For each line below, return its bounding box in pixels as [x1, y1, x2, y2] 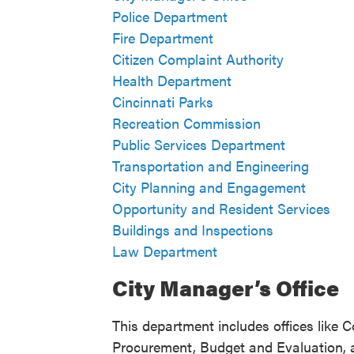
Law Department [112, 241, 217, 262]
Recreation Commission [112, 113, 261, 134]
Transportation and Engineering [112, 156, 309, 176]
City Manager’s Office [112, 273, 344, 303]
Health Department [112, 70, 232, 91]
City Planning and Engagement [112, 177, 306, 198]
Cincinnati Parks [112, 92, 213, 112]
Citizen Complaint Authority [112, 49, 284, 70]
